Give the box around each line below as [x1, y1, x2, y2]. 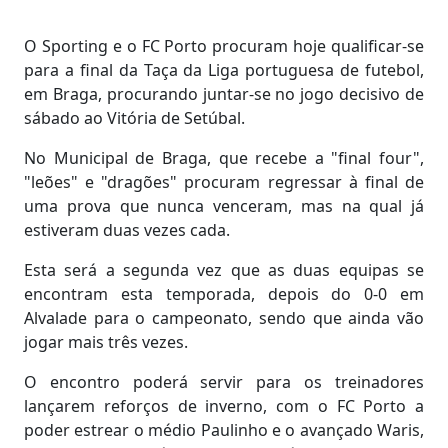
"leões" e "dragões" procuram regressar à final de [24, 170, 424, 193]
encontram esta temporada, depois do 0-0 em [24, 282, 424, 305]
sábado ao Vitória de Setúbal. [24, 106, 245, 129]
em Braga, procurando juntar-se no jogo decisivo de [24, 82, 424, 105]
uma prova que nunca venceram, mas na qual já [24, 194, 424, 217]
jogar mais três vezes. [24, 330, 188, 353]
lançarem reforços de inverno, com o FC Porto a [24, 394, 424, 417]
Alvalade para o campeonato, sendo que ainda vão [24, 306, 424, 329]
